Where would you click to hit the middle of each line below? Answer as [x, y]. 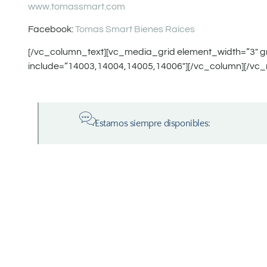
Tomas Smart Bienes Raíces [135, 29]
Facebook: [52, 29]
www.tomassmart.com [77, 6]
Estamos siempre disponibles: [153, 123]
